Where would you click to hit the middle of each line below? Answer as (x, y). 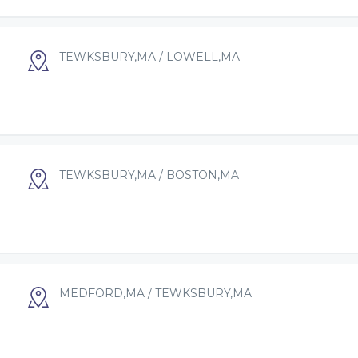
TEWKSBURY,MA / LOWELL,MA (149, 57)
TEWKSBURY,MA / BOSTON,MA (149, 175)
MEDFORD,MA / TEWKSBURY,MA (155, 294)
